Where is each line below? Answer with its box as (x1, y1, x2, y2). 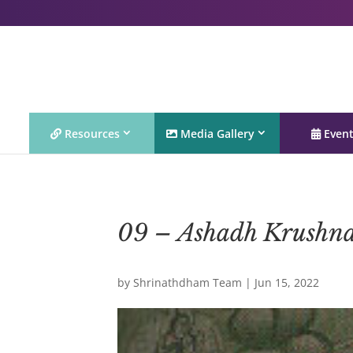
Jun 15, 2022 (255, 275, 320, 290)
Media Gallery (177, 125, 255, 141)
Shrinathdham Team (133, 275, 243, 290)
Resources (61, 125, 121, 141)
